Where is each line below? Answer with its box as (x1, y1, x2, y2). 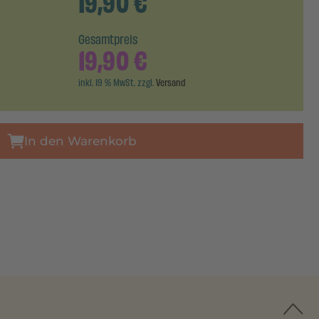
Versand (155, 75, 185, 90)
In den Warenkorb (24, 133, 137, 148)
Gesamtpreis (78, 30, 137, 50)
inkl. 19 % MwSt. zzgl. (78, 75, 156, 90)
